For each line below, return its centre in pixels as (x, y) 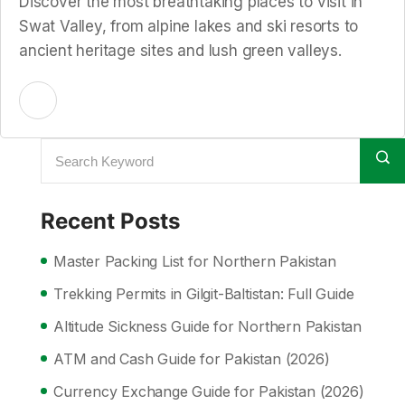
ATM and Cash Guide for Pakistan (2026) (192, 359)
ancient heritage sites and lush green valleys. (180, 51)
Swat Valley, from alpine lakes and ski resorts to (189, 26)
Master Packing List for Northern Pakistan (195, 261)
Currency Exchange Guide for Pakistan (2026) (209, 391)
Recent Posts (110, 221)
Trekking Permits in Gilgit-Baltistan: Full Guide (204, 294)
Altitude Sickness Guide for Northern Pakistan (207, 326)
